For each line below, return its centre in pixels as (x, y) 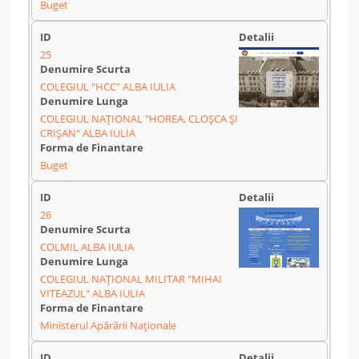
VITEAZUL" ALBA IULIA (93, 293)
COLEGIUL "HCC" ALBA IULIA (108, 87)
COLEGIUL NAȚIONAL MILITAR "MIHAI (131, 279)
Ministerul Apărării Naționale (108, 325)
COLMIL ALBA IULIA (87, 247)
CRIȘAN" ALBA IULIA (88, 133)
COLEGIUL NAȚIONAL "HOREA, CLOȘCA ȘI (139, 119)
